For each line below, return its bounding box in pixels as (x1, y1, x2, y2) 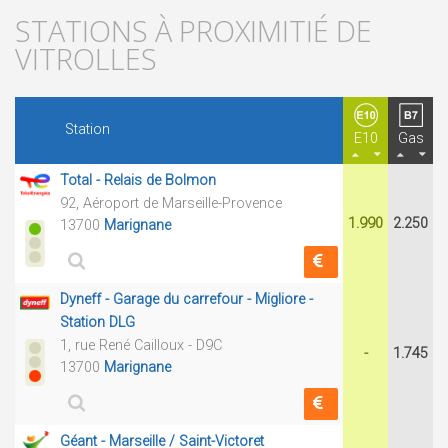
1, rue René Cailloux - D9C (60, 337, 222, 354)
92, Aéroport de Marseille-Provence (60, 195, 282, 212)
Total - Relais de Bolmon (60, 172, 216, 189)
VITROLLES (15, 39, 157, 78)
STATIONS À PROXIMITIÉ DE (15, 11, 372, 50)
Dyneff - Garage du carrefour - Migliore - (60, 291, 313, 308)
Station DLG (60, 314, 135, 331)
